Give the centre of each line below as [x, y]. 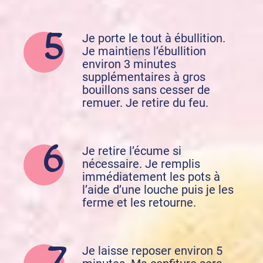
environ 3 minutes [129, 64]
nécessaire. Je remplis [141, 164]
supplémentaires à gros [144, 77]
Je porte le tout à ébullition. [154, 38]
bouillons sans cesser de [146, 90]
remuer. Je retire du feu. [145, 103]
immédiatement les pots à [151, 177]
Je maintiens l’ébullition [144, 51]
